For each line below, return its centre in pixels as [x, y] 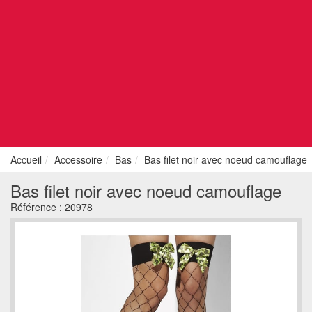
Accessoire [78, 159]
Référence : [38, 207]
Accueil [26, 159]
